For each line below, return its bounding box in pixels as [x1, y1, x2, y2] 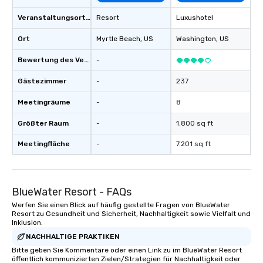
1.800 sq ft [176, 119, 213, 127]
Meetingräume [18, 98, 70, 106]
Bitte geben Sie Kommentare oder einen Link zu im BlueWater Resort [12, 246, 242, 254]
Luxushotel [176, 14, 213, 22]
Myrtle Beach [96, 35, 140, 43]
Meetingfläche [18, 140, 70, 148]
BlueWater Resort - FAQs [12, 186, 131, 198]
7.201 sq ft [176, 140, 211, 148]
